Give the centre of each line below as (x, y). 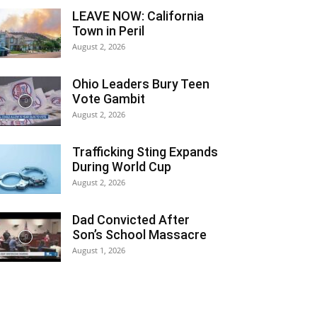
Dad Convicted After (131, 220)
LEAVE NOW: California (138, 16)
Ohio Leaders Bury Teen (141, 84)
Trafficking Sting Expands (145, 152)
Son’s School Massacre (139, 235)
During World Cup (122, 167)
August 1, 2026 (99, 250)
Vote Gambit (109, 99)
